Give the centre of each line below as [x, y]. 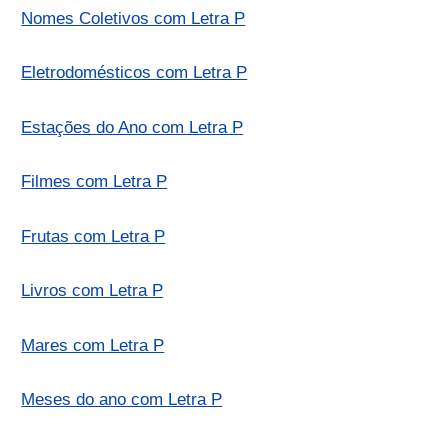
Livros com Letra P [92, 291]
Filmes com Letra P [94, 182]
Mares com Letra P [93, 345]
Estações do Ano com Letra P [132, 127]
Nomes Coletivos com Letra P [133, 18]
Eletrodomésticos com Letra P [134, 73]
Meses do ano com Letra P [122, 400]
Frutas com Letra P [93, 236]
